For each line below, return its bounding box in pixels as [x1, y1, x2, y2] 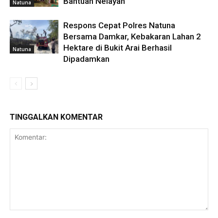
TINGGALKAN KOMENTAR [10, 112, 103, 122]
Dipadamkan [63, 54, 109, 64]
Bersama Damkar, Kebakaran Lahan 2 [63, 32, 201, 42]
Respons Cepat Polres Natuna [63, 20, 175, 31]
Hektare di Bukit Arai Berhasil [63, 43, 172, 53]
